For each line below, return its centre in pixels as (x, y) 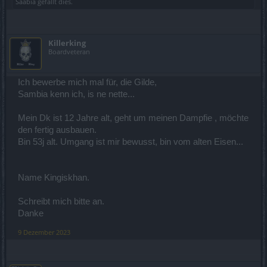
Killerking (67, 43)
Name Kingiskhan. (54, 177)
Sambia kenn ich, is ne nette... (76, 94)
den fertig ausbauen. (57, 130)
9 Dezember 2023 (44, 232)
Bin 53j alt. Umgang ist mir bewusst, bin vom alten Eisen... (131, 142)
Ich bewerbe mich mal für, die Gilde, (87, 82)
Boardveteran (69, 51)
